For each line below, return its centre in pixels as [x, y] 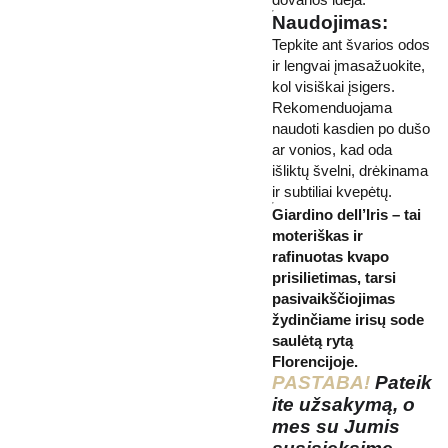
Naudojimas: [330, 22]
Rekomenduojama [332, 107]
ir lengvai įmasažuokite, [348, 65]
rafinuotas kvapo [330, 256]
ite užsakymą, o [343, 404]
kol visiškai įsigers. [333, 86]
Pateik [403, 382]
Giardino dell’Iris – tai [346, 214]
